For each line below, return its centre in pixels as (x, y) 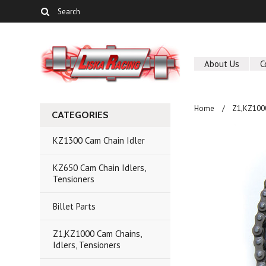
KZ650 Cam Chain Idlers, (100, 168)
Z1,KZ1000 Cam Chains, (98, 234)
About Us (222, 64)
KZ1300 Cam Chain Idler (99, 140)
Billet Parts (75, 206)
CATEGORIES (80, 115)
